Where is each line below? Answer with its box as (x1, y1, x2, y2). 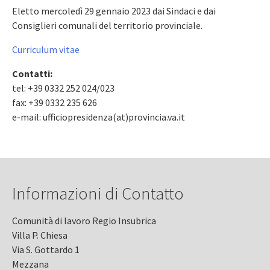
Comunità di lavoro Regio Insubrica (12, 214, 156, 227)
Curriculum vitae (12, 43, 80, 55)
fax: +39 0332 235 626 (12, 96, 97, 108)
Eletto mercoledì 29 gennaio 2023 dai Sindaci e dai (12, 4, 216, 17)
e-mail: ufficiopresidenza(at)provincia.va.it (12, 110, 185, 123)
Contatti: (12, 67, 52, 80)
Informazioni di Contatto (12, 182, 184, 204)
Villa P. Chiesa (12, 228, 67, 241)
